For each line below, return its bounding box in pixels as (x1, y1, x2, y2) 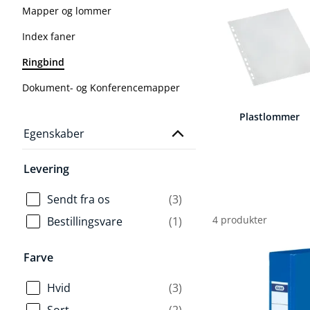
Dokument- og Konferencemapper (22, 81, 180, 94)
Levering (24, 161, 69, 176)
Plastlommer (239, 109, 300, 123)
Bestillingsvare (47, 213, 122, 229)
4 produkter (212, 212, 268, 226)
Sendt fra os (47, 191, 110, 207)
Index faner (22, 30, 75, 43)
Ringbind (22, 55, 64, 69)
